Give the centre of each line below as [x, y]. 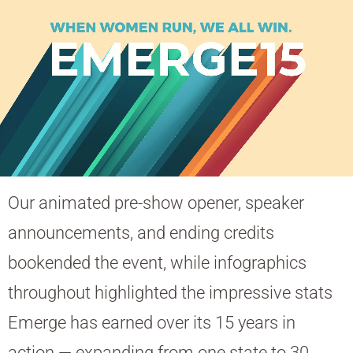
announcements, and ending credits [141, 233]
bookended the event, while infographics [157, 263]
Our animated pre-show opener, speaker [156, 203]
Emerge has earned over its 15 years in [152, 323]
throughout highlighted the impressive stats [170, 293]
